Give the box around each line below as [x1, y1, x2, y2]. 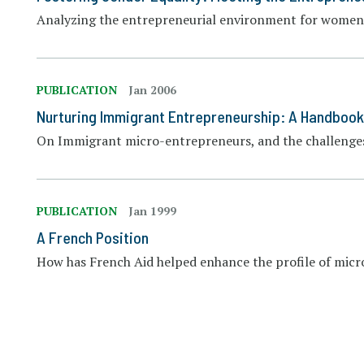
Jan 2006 [128, 82, 177, 97]
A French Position [37, 227, 149, 247]
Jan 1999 [128, 203, 177, 219]
